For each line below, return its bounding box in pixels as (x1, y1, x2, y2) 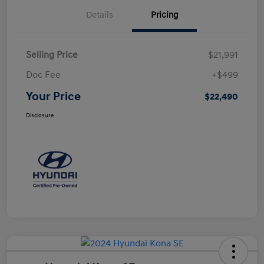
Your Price (26, 89, 81, 104)
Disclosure (26, 111, 54, 119)
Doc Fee (26, 68, 61, 81)
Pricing (150, 9, 179, 21)
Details (86, 9, 113, 21)
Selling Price (26, 48, 78, 61)
